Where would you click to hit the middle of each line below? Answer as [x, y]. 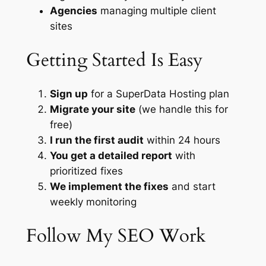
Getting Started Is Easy [114, 60]
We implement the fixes [109, 187]
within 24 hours [182, 140]
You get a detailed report [111, 156]
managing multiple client [156, 10]
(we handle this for [181, 110]
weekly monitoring [93, 202]
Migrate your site [92, 110]
